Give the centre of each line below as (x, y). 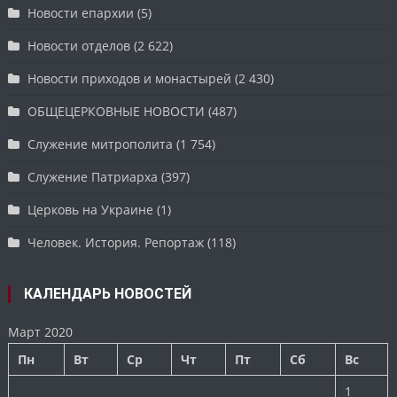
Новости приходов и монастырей (130, 79)
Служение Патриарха (93, 177)
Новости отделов (79, 46)
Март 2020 (41, 332)
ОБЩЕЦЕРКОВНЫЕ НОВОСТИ (117, 112)
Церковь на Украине (91, 210)
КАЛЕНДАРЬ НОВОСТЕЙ (108, 294)
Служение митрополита (101, 144)
